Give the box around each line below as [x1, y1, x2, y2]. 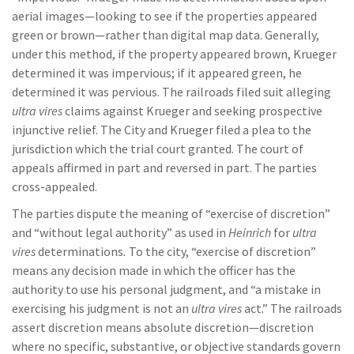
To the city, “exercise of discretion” [126, 243, 316, 259]
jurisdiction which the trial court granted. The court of [12, 141, 303, 156]
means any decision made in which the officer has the [12, 262, 296, 278]
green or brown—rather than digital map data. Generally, [12, 27, 319, 43]
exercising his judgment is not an [12, 300, 191, 316]
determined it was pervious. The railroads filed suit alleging [12, 84, 331, 100]
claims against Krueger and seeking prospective [62, 103, 322, 119]
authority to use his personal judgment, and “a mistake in [12, 281, 321, 297]
